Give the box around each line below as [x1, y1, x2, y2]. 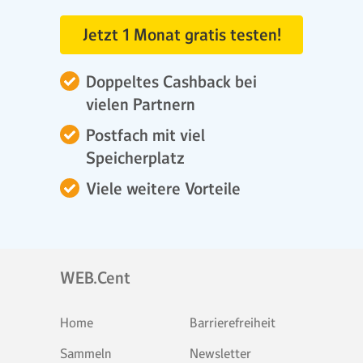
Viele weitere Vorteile [86, 178, 241, 199]
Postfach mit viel [86, 125, 205, 146]
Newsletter [190, 345, 251, 361]
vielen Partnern [86, 94, 195, 115]
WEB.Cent [60, 267, 130, 288]
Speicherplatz [86, 147, 185, 169]
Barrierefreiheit [190, 314, 275, 331]
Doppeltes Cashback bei [86, 71, 257, 92]
